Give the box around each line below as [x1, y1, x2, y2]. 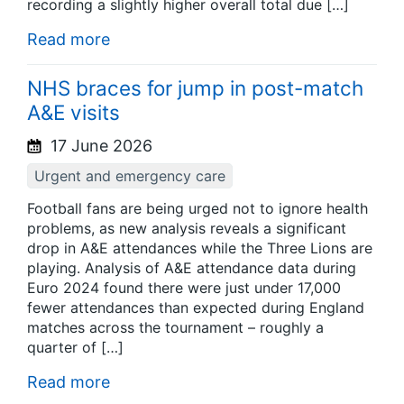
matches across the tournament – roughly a [27, 318, 324, 337]
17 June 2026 [46, 135, 152, 155]
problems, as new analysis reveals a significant [27, 219, 346, 238]
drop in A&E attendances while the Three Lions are [27, 239, 372, 258]
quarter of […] [27, 338, 124, 357]
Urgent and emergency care [34, 166, 225, 185]
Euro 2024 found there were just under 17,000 [27, 279, 341, 298]
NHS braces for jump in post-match [27, 75, 363, 100]
